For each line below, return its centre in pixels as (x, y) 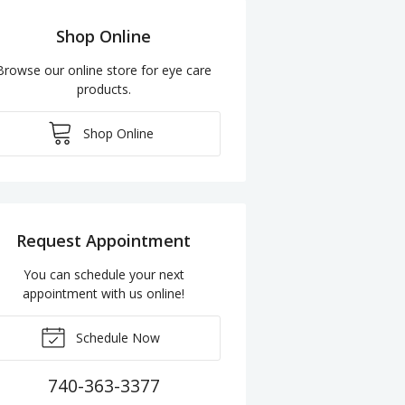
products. (104, 89)
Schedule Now (117, 337)
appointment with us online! (104, 293)
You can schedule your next (104, 274)
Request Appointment (104, 240)
